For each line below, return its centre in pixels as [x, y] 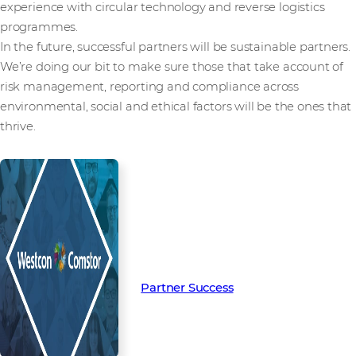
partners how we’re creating [222, 248]
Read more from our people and [234, 228]
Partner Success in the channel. [231, 268]
